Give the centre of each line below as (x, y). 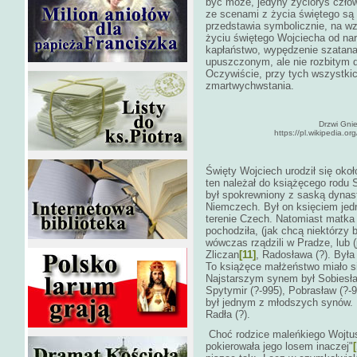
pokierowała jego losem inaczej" (279, 346)
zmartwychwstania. (250, 86)
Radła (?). (228, 314)
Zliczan (222, 255)
